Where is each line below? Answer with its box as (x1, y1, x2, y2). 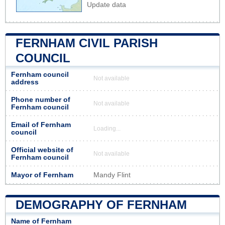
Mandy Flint (93, 171, 131, 179)
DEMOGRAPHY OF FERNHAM (16, 197, 187, 211)
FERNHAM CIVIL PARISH (16, 36, 158, 50)
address (11, 78, 39, 86)
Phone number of (11, 95, 70, 103)
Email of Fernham (11, 121, 71, 129)
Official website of (11, 146, 73, 154)
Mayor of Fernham (11, 171, 73, 179)
